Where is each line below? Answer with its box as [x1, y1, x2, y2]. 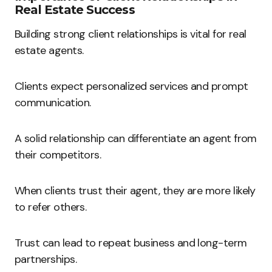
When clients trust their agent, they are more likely [15, 183, 256, 198]
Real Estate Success [15, 2, 135, 17]
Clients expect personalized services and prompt [15, 79, 248, 93]
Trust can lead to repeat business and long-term [15, 236, 247, 250]
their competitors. [15, 148, 101, 162]
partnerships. [15, 252, 76, 267]
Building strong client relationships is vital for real [15, 27, 246, 41]
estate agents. [15, 43, 84, 58]
